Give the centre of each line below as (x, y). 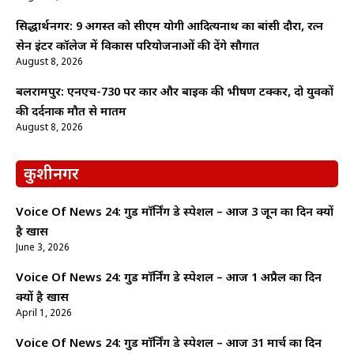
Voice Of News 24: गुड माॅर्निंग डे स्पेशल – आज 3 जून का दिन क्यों (175, 213)
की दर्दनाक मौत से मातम (71, 112)
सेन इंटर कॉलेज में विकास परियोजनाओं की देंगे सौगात (137, 47)
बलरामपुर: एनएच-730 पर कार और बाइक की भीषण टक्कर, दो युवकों (175, 92)
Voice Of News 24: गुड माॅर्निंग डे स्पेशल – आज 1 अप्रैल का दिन (169, 278)
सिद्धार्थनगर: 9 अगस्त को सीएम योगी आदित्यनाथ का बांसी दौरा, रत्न (169, 27)
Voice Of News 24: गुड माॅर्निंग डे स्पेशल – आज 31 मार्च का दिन (169, 344)
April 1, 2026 (44, 313)
